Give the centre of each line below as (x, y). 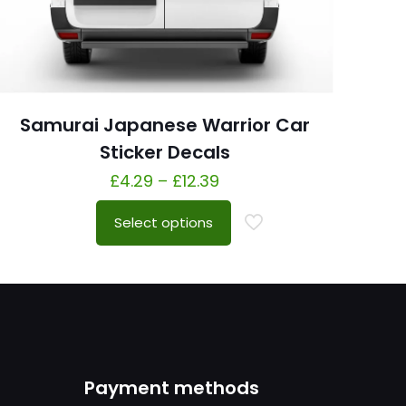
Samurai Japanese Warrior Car (164, 125)
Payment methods (172, 387)
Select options (164, 222)
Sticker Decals (164, 152)
